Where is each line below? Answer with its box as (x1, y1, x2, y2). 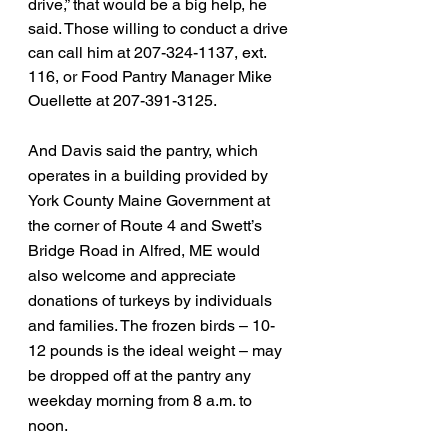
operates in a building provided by (28, 166, 272, 185)
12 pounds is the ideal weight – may (28, 341, 286, 360)
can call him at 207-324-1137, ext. (28, 43, 270, 62)
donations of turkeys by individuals (28, 291, 276, 310)
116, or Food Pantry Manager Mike (28, 67, 276, 86)
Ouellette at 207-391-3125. (28, 91, 217, 110)
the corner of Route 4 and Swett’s (28, 216, 266, 235)
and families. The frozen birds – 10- (28, 316, 275, 335)
